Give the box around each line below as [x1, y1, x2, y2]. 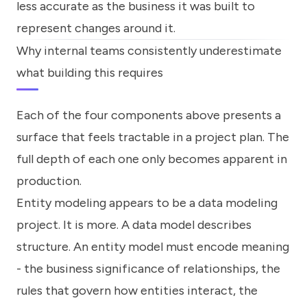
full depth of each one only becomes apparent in [16, 151, 287, 167]
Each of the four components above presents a [16, 107, 281, 123]
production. [16, 173, 82, 188]
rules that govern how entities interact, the [16, 282, 258, 298]
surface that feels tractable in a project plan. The [16, 129, 289, 145]
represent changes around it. [16, 21, 175, 36]
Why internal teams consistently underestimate [16, 43, 282, 59]
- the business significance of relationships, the [16, 260, 280, 276]
